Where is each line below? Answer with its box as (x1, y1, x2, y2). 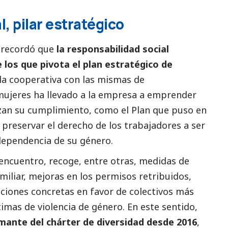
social (142, 43, 169, 55)
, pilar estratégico (6, 14, 124, 34)
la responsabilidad (56, 43, 142, 55)
